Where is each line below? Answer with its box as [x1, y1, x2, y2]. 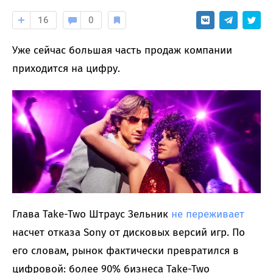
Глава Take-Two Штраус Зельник [12, 207, 171, 221]
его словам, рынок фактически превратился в [12, 244, 239, 257]
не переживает [171, 207, 244, 221]
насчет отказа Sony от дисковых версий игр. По [12, 225, 245, 239]
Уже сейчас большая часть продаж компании [12, 43, 232, 57]
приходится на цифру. [12, 62, 120, 75]
